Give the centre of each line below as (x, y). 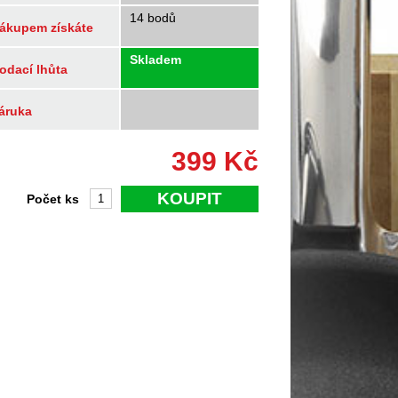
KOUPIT (190, 199)
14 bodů (153, 18)
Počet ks (53, 199)
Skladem (155, 60)
